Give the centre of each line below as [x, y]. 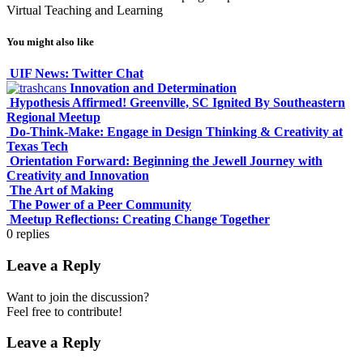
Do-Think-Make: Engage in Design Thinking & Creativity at [176, 132]
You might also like [50, 41]
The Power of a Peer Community [100, 205]
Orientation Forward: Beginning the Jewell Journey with [166, 161]
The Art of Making [62, 190]
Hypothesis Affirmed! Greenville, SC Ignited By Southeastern [177, 103]
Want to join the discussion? [78, 297]
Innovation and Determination [153, 88]
